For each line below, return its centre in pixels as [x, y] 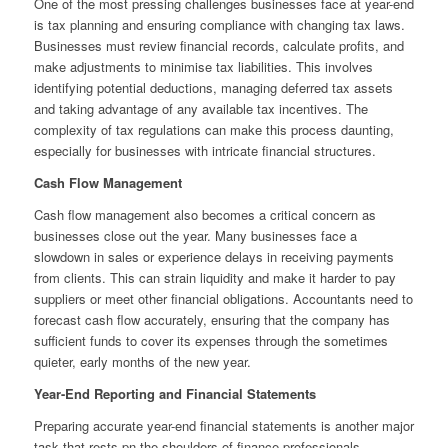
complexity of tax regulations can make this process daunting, [213, 130]
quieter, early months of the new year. [142, 362]
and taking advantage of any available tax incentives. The [200, 109]
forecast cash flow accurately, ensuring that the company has [211, 320]
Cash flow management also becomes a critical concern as [204, 215]
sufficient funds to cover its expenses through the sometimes [210, 341]
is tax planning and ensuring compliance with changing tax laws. [219, 25]
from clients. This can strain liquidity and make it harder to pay [214, 278]
